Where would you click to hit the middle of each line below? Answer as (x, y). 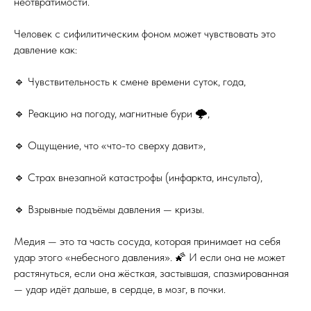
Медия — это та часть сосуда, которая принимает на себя (147, 241)
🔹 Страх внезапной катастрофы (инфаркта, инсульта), (138, 177)
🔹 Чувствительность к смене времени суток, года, (130, 82)
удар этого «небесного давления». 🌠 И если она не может (150, 257)
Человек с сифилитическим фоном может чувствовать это (145, 34)
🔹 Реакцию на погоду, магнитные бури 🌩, (112, 114)
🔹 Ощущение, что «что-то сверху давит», (110, 145)
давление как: (45, 50)
